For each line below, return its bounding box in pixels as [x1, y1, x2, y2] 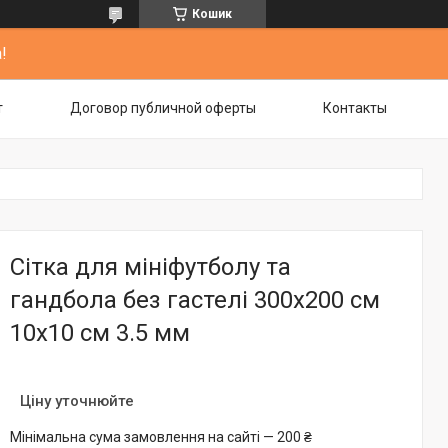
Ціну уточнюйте [20, 392, 134, 410]
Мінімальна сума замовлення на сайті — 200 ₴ [10, 429, 312, 445]
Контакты [323, 100, 387, 116]
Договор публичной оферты [70, 100, 256, 116]
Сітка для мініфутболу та [10, 253, 291, 281]
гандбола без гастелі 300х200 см [10, 286, 380, 314]
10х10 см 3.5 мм [10, 319, 190, 347]
